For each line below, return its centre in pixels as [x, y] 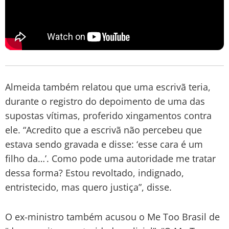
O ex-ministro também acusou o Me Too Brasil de [112, 216]
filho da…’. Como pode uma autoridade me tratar [110, 158]
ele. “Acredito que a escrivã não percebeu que [104, 130]
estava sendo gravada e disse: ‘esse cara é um [104, 144]
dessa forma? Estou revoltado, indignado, [95, 173]
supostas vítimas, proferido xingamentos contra [108, 115]
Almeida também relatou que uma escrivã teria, [108, 87]
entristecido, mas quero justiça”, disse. [88, 187]
